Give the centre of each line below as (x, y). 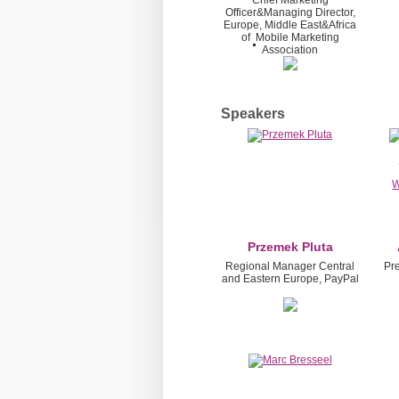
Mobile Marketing (297, 38)
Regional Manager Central (290, 266)
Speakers (253, 113)
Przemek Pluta (290, 246)
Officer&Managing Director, (290, 13)
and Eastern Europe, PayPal (290, 278)
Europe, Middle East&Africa (290, 25)
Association (290, 50)
